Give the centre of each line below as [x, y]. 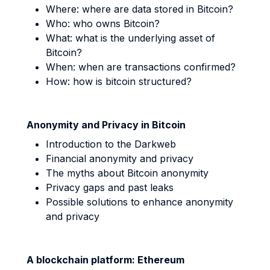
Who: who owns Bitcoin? [103, 24]
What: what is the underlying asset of [130, 38]
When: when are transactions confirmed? [141, 67]
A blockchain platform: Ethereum [105, 260]
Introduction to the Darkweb [111, 144]
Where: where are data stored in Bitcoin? [140, 9]
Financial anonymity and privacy [120, 159]
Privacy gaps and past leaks [110, 187]
